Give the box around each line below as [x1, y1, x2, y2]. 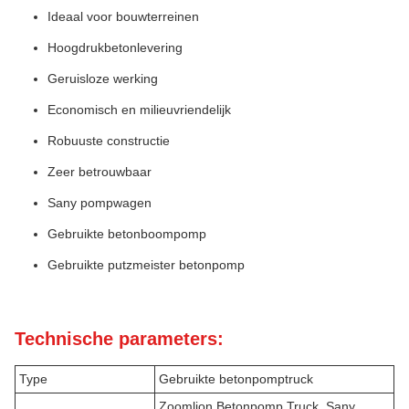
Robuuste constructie [47, 133, 170, 148]
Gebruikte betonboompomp [47, 226, 206, 241]
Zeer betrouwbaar [47, 164, 152, 179]
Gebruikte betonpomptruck [159, 372, 313, 386]
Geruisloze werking [47, 71, 158, 86]
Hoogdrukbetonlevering [47, 40, 183, 55]
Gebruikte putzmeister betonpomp [47, 257, 245, 272]
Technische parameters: [15, 329, 224, 349]
